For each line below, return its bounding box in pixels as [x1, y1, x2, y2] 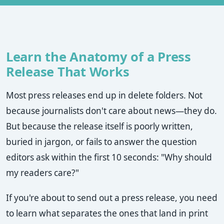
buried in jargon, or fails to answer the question [6, 135, 197, 147]
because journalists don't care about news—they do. [6, 104, 217, 116]
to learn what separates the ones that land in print [6, 207, 208, 219]
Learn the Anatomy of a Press [6, 47, 191, 65]
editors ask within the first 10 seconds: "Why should [6, 151, 212, 163]
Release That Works [6, 62, 129, 80]
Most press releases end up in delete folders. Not [6, 89, 202, 101]
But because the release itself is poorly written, [6, 120, 193, 132]
